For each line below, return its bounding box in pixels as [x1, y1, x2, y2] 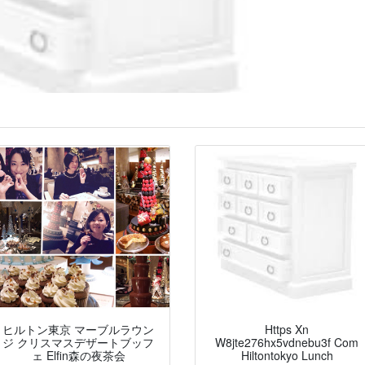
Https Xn [265, 321, 309, 338]
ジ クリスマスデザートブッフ [2, 334, 154, 351]
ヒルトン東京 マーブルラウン [2, 321, 154, 338]
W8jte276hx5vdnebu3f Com [215, 334, 358, 351]
